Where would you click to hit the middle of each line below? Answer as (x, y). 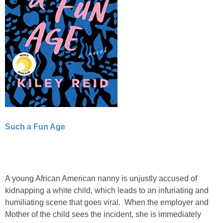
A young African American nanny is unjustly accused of (101, 178)
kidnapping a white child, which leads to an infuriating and (107, 190)
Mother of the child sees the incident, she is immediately (103, 214)
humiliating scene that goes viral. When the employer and (107, 202)
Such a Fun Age (35, 126)
